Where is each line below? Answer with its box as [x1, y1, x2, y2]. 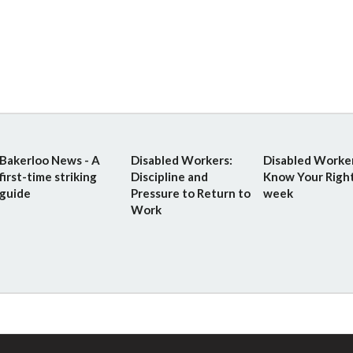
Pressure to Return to [131, 185, 251, 200]
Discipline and [131, 169, 209, 184]
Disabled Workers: [131, 152, 233, 167]
